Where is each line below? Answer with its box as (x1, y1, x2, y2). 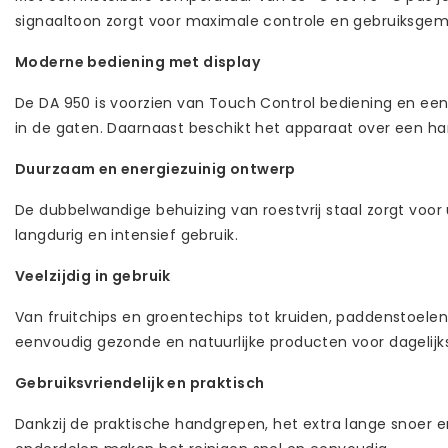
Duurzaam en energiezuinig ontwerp (15, 158, 296, 179)
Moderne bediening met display (15, 51, 261, 72)
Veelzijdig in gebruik (15, 265, 171, 286)
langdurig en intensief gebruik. (15, 224, 239, 245)
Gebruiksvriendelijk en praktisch (15, 372, 265, 393)
